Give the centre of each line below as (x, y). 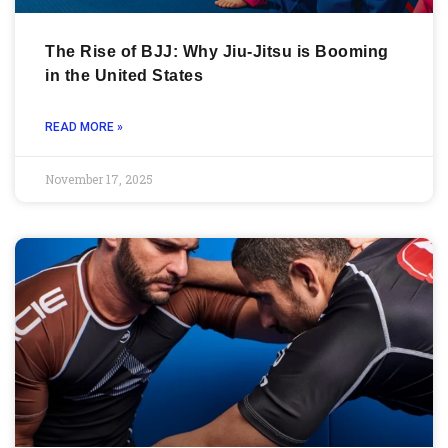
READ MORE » (84, 126)
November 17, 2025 (99, 178)
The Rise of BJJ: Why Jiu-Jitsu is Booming (217, 51)
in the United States (124, 75)
